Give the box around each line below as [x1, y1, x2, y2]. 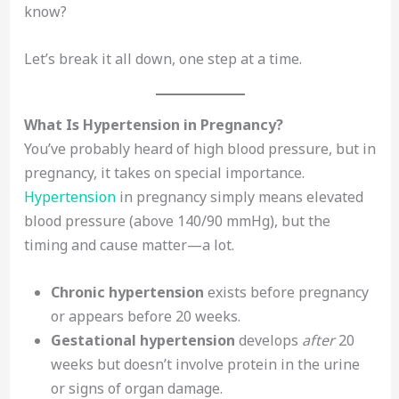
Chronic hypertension [50, 281, 204, 302]
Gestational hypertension [50, 330, 235, 350]
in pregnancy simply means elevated [115, 187, 363, 208]
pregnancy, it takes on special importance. [23, 163, 305, 183]
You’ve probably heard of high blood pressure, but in [23, 139, 376, 159]
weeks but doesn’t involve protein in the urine [50, 354, 360, 374]
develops [234, 330, 302, 350]
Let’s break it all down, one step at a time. [23, 48, 302, 69]
